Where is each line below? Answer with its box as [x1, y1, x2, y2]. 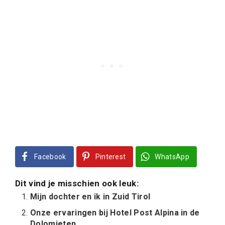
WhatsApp [155, 153, 190, 161]
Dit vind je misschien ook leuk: [15, 178, 139, 189]
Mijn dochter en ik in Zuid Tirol [30, 192, 151, 202]
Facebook [34, 153, 66, 161]
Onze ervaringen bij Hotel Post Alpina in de [30, 208, 200, 218]
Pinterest [95, 153, 126, 161]
